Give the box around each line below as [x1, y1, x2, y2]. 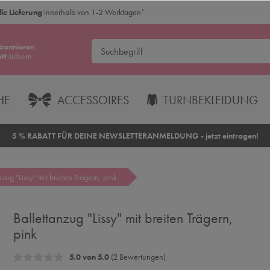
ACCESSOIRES [57, 92, 129, 108]
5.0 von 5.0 [69, 251, 109, 262]
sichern [6, 51, 32, 61]
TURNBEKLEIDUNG [163, 92, 259, 108]
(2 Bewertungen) [108, 251, 166, 262]
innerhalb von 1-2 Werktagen [44, 6, 141, 17]
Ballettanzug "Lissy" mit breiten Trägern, [13, 209, 233, 227]
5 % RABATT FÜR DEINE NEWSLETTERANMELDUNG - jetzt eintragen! [11, 130, 259, 141]
